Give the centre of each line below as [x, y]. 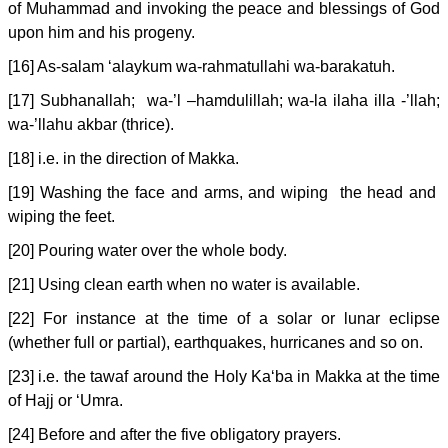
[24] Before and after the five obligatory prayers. [174, 434]
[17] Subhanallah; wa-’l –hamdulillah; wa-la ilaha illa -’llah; [224, 100]
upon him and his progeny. [101, 32]
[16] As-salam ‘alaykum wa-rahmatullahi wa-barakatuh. [201, 66]
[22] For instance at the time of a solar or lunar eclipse [224, 318]
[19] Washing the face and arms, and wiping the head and [224, 192]
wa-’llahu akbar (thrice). [91, 124]
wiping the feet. [61, 216]
